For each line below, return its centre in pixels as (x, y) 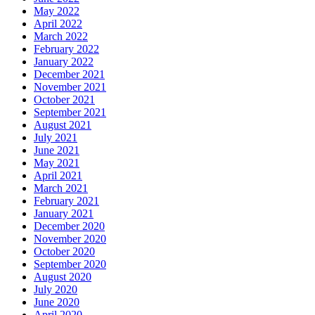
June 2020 (57, 302)
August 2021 (63, 124)
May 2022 (57, 11)
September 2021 (70, 112)
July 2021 (56, 137)
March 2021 (61, 188)
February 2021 (66, 200)
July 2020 (56, 289)
